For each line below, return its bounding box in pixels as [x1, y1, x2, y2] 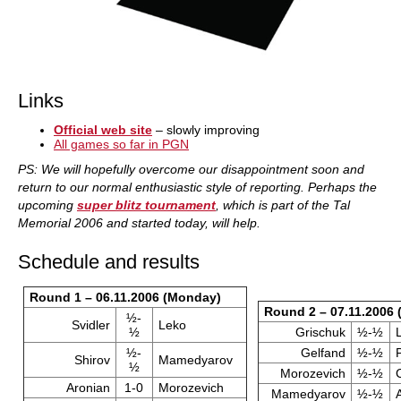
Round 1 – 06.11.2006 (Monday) [29, 290, 221, 304]
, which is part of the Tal [216, 198, 350, 212]
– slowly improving [152, 123, 260, 137]
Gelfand [301, 346, 346, 360]
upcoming [18, 198, 77, 212]
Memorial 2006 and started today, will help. [18, 216, 260, 230]
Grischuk [295, 325, 346, 339]
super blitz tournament [77, 198, 216, 212]
